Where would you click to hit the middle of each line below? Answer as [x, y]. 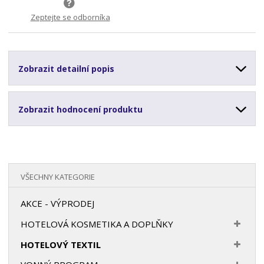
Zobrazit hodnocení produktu [81, 109]
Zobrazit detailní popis [67, 68]
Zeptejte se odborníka [70, 17]
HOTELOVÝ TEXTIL [61, 244]
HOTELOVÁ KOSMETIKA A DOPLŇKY [97, 224]
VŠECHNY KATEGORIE [58, 176]
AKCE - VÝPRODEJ [58, 203]
